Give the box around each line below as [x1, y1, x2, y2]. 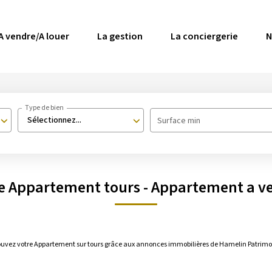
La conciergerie [171, 29, 238, 43]
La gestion [97, 29, 143, 43]
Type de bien [24, 103, 64, 114]
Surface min [157, 115, 201, 127]
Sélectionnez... [27, 114, 81, 126]
